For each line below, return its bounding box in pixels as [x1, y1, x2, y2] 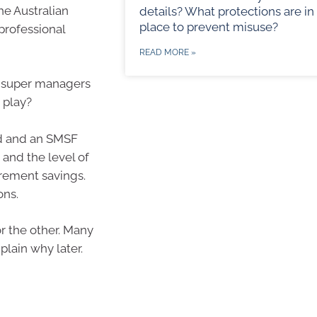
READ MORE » [139, 47, 196, 58]
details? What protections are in [139, 4, 314, 19]
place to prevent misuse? [139, 20, 278, 35]
